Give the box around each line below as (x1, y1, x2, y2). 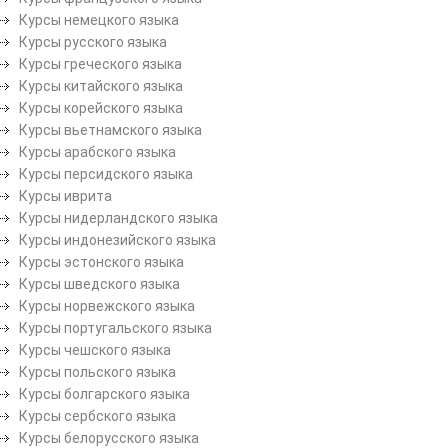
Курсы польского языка (19, 363, 176, 380)
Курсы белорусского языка (19, 429, 199, 446)
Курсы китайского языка (19, 77, 183, 94)
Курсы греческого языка (19, 55, 182, 72)
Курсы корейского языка (19, 99, 183, 116)
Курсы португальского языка (19, 319, 212, 336)
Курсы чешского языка (19, 341, 171, 358)
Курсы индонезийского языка (19, 231, 216, 248)
